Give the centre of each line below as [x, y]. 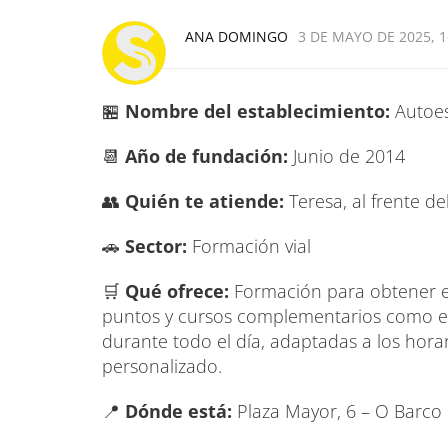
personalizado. [162, 365]
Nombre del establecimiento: [257, 110]
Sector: [156, 245]
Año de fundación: [206, 155]
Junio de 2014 [346, 155]
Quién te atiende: [202, 200]
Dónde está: [178, 410]
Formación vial [249, 245]
